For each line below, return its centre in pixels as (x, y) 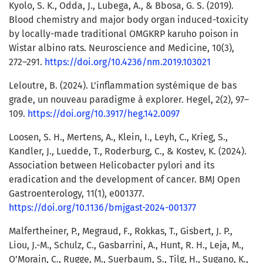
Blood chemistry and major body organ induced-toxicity (129, 20)
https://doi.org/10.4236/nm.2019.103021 (128, 62)
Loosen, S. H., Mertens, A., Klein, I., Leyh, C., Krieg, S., (118, 137)
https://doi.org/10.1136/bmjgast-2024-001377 (102, 208)
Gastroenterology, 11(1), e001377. (77, 194)
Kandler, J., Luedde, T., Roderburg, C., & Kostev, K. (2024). (128, 151)
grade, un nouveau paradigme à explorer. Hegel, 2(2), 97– (129, 100)
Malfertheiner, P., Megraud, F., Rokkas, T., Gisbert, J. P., (121, 231)
